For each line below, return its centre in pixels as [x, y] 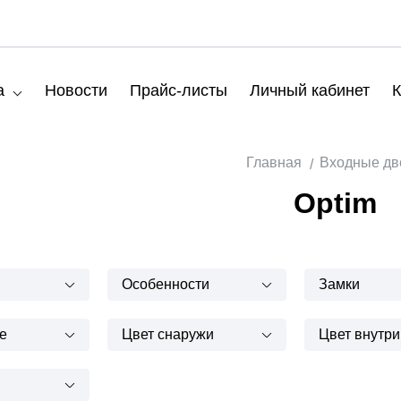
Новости [76, 90]
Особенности [166, 284]
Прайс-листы [179, 90]
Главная [274, 162]
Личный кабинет [310, 90]
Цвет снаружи [168, 334]
